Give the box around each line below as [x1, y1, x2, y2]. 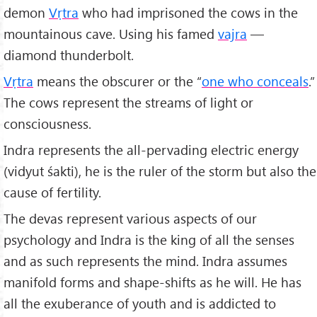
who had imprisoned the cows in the [79, 3, 298, 21]
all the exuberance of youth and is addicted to [4, 294, 276, 312]
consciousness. [4, 114, 91, 132]
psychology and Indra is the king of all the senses [4, 230, 294, 248]
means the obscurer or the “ [33, 71, 202, 90]
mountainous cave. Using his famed [4, 24, 218, 42]
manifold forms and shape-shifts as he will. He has [4, 272, 301, 291]
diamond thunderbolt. [4, 45, 134, 64]
